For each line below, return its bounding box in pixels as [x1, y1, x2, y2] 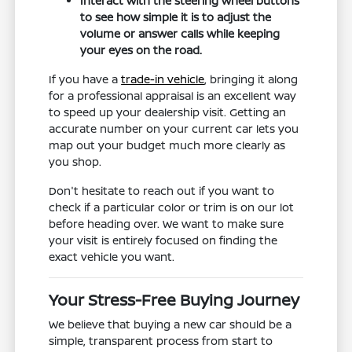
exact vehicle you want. [49, 249, 175, 265]
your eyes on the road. [80, 42, 203, 58]
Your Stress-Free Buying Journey [49, 289, 300, 311]
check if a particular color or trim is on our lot [49, 200, 295, 215]
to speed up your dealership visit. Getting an [49, 104, 287, 120]
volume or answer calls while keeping [80, 26, 280, 42]
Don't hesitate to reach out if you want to [49, 183, 275, 199]
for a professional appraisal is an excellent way [49, 88, 297, 104]
